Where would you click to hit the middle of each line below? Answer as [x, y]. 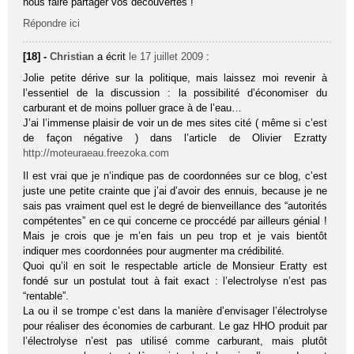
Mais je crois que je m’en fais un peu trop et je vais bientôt [175, 235]
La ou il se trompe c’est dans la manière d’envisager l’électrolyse [175, 311]
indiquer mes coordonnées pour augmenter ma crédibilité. [154, 250]
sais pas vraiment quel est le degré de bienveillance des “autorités [175, 205]
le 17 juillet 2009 [166, 56]
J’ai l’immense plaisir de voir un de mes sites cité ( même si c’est [175, 122]
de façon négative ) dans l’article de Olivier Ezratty [175, 137]
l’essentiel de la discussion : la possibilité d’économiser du [175, 92]
